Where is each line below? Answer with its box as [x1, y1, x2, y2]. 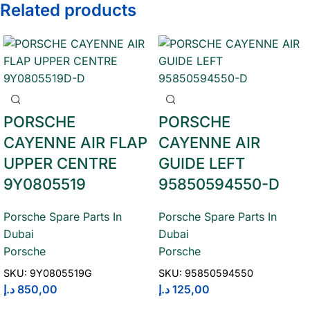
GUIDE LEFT [158, 154, 245, 172]
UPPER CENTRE [3, 154, 117, 172]
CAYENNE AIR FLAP [3, 134, 147, 152]
